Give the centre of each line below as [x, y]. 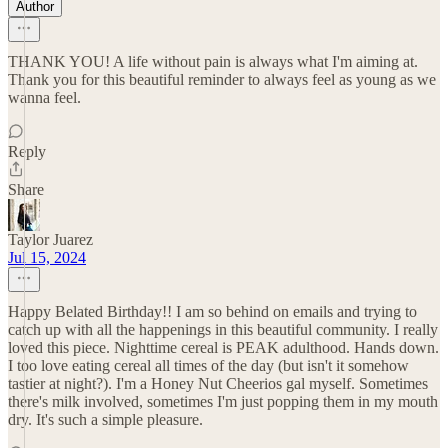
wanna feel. [44, 97]
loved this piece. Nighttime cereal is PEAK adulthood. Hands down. [223, 347]
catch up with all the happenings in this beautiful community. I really [223, 329]
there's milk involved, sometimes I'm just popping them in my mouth [223, 401]
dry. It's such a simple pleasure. [105, 419]
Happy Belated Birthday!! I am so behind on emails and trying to [212, 311]
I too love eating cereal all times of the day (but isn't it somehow [208, 365]
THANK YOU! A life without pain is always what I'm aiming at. [213, 61]
